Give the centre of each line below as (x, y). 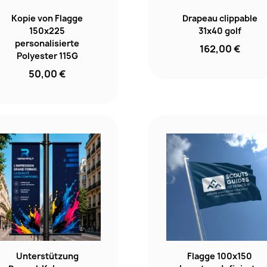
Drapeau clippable (220, 18)
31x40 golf (220, 31)
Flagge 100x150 (220, 256)
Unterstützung (47, 256)
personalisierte (47, 44)
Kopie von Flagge (47, 18)
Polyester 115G (47, 56)
